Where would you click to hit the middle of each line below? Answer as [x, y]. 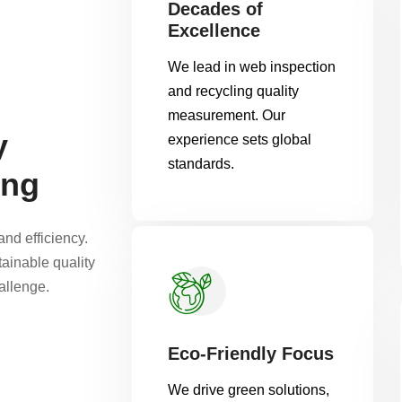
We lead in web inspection [252, 67]
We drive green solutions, [249, 390]
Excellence [214, 31]
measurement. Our [227, 115]
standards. [201, 164]
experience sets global [240, 140]
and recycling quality [234, 91]
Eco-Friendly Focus [251, 354]
